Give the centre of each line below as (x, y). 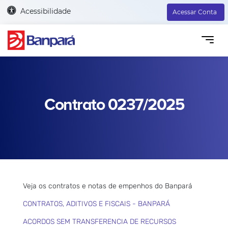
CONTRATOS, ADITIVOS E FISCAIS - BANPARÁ (96, 204)
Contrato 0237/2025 (114, 105)
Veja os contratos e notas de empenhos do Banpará (108, 186)
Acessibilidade (45, 11)
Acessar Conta (195, 12)
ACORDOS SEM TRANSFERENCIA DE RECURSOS (99, 221)
